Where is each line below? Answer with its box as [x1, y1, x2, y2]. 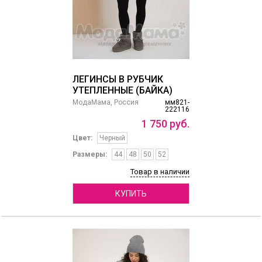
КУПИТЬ [115, 189, 147, 199]
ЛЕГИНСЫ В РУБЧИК [72, 74, 163, 85]
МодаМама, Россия [72, 98, 139, 107]
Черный [99, 134, 125, 143]
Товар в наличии [130, 167, 189, 177]
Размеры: [72, 150, 107, 159]
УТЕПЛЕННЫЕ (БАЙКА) [72, 85, 173, 96]
